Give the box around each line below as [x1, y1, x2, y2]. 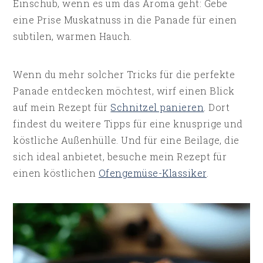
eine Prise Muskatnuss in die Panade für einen [13, 14, 237, 26]
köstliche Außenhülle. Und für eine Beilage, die [13, 134, 240, 147]
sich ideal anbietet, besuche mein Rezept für [13, 150, 227, 163]
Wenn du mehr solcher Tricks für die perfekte [13, 68, 235, 81]
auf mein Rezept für [13, 101, 111, 114]
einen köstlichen [13, 167, 99, 180]
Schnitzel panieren [110, 101, 204, 114]
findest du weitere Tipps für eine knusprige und [13, 117, 243, 130]
